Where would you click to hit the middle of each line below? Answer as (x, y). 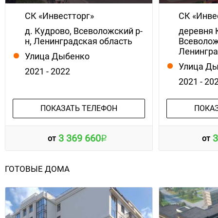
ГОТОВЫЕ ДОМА (37, 169)
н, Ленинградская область (79, 41)
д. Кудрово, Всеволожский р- (84, 31)
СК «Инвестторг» (59, 16)
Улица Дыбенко (57, 56)
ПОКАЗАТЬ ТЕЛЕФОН (79, 108)
